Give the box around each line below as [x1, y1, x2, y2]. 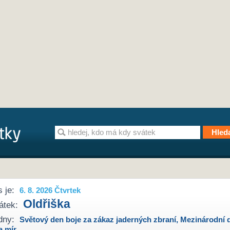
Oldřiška [23, 197, 71, 211]
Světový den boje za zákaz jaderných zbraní [20, 215, 177, 224]
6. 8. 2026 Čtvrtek [20, 186, 81, 195]
